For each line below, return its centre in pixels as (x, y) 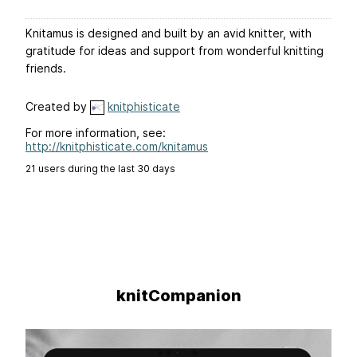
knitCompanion (178, 296)
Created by (58, 107)
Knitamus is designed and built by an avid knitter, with (169, 33)
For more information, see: (96, 133)
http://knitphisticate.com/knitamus (117, 147)
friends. (46, 69)
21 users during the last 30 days (100, 169)
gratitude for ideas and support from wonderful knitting (175, 51)
